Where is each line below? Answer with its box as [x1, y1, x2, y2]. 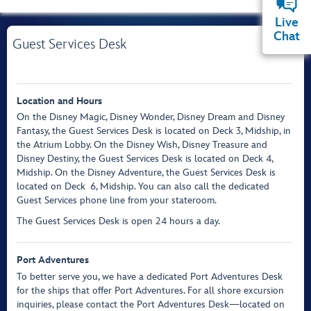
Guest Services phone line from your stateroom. [16, 194, 217, 207]
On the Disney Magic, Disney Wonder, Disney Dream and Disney [16, 111, 285, 124]
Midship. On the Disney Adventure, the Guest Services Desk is [16, 167, 276, 179]
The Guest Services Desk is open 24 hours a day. [16, 215, 220, 228]
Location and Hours [16, 94, 102, 107]
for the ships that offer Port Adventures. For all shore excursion [16, 284, 284, 296]
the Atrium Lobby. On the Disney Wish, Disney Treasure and [16, 139, 267, 151]
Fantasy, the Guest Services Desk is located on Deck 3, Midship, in [16, 125, 291, 137]
